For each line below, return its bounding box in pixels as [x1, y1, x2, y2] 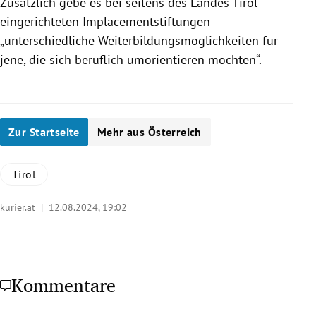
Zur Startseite [8, 125, 80, 140]
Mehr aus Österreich [97, 125, 202, 140]
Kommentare [11, 270, 116, 300]
